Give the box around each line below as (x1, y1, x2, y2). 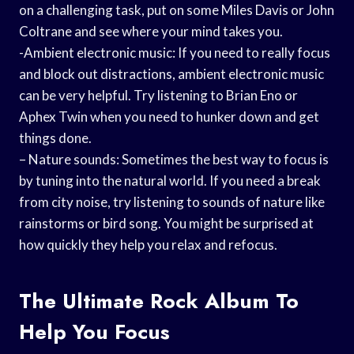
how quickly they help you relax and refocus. (19, 235, 277, 253)
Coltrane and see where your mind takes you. (19, 22, 283, 40)
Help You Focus (19, 316, 170, 347)
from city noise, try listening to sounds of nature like (19, 193, 325, 210)
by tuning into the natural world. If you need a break (19, 171, 321, 189)
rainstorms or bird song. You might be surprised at (19, 214, 314, 232)
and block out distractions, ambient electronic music (19, 65, 324, 82)
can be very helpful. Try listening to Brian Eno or (19, 86, 298, 104)
